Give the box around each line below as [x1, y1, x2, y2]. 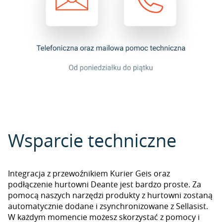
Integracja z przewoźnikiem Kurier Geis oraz [8, 168, 170, 179]
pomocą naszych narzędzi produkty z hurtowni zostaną [8, 190, 213, 201]
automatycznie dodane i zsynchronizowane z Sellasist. [8, 201, 208, 212]
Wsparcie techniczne [8, 128, 176, 152]
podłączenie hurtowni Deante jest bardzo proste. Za [8, 179, 201, 190]
